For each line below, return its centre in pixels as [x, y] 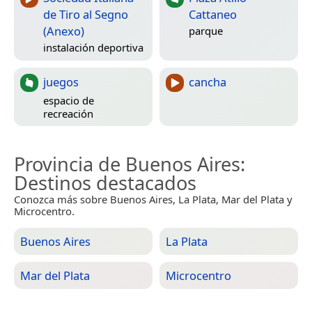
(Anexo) [64, 31]
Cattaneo [213, 15]
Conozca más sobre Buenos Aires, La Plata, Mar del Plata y [153, 200]
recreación [68, 113]
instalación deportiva [93, 47]
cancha [208, 82]
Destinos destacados [105, 183]
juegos [61, 82]
